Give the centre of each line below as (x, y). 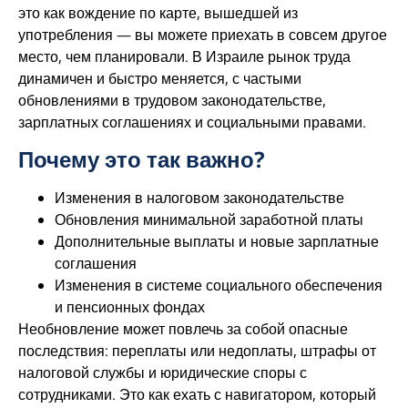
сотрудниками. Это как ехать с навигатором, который (197, 394)
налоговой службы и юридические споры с (163, 372)
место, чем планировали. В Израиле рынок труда (184, 57)
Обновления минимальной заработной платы (209, 219)
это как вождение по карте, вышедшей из (158, 13)
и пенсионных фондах (130, 306)
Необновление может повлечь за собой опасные (183, 328)
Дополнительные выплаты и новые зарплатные (217, 241)
